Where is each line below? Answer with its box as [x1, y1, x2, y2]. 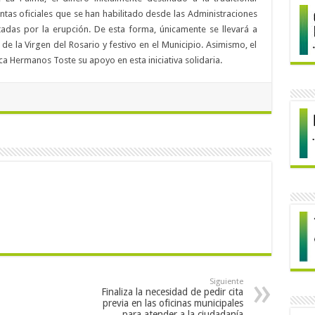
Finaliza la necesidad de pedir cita [101, 286, 243, 298]
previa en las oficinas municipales [102, 297, 243, 309]
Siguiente [209, 277, 243, 287]
